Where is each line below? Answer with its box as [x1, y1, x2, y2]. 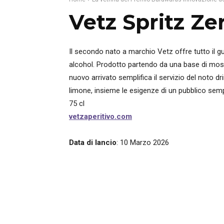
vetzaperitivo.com [69, 112, 132, 121]
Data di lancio [69, 138, 116, 147]
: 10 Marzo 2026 [116, 138, 169, 147]
